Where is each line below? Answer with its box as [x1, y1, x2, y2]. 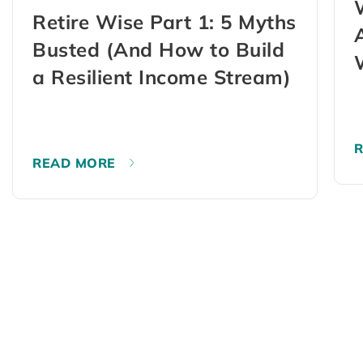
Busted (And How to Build [32, 37, 284, 62]
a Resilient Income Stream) [32, 65, 297, 89]
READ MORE [32, 154, 116, 171]
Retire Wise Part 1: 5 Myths [32, 10, 297, 34]
